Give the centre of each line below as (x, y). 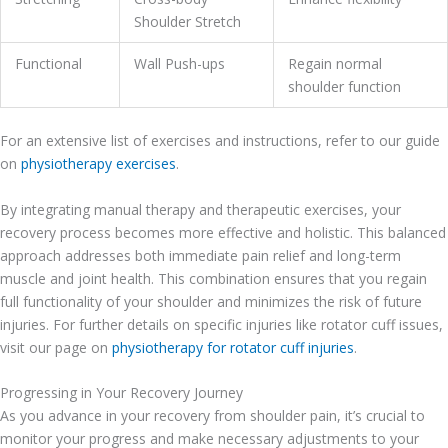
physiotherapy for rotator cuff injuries (233, 347)
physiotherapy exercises (98, 164)
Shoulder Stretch (187, 22)
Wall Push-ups (179, 64)
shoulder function (344, 87)
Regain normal (335, 64)
